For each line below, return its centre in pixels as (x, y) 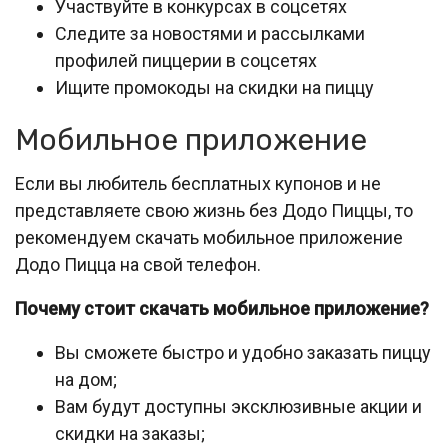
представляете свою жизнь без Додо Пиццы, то (214, 210)
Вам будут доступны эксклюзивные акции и (238, 406)
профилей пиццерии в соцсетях (186, 60)
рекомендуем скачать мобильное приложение (209, 237)
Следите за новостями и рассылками (210, 33)
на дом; (86, 379)
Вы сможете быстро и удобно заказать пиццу (243, 352)
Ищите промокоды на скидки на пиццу (214, 87)
